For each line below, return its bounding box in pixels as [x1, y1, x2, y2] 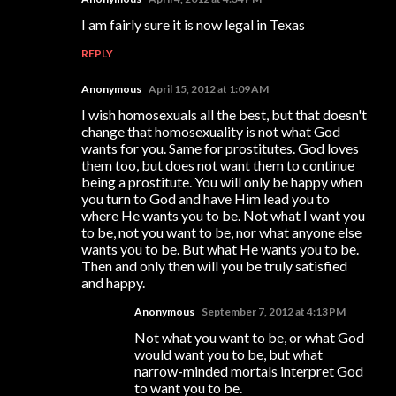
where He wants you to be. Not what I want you [81, 206, 365, 224]
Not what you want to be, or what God [134, 328, 364, 346]
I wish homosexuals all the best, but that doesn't [81, 105, 367, 123]
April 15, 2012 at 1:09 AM [148, 81, 269, 95]
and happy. [81, 273, 145, 291]
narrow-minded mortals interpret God [134, 362, 363, 379]
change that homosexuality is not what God [81, 122, 340, 140]
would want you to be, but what [134, 345, 323, 362]
